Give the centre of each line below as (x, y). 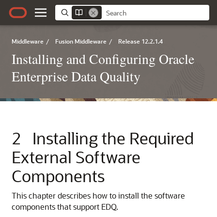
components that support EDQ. (65, 207)
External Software (76, 157)
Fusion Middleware (81, 41)
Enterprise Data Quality (76, 76)
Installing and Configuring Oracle (103, 59)
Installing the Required (113, 138)
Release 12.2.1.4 (140, 41)
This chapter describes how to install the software (98, 195)
